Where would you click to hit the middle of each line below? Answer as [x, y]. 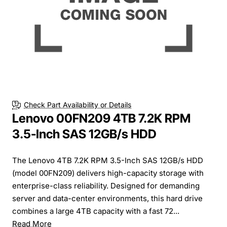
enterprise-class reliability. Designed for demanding [106, 185]
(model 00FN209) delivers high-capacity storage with [108, 173]
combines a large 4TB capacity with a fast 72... [96, 211]
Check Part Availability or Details [78, 105]
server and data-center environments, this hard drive [107, 198]
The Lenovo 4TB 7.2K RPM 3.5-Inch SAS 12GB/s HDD [108, 160]
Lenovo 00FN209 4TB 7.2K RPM [101, 118]
